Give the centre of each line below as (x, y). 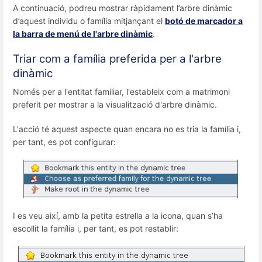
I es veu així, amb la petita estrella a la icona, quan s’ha (118, 215)
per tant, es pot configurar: (64, 142)
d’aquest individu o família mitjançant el (89, 21)
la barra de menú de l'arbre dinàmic (83, 34)
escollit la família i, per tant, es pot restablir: (96, 228)
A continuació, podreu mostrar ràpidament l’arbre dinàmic (123, 8)
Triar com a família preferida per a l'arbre (117, 59)
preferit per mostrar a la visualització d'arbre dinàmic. (115, 105)
